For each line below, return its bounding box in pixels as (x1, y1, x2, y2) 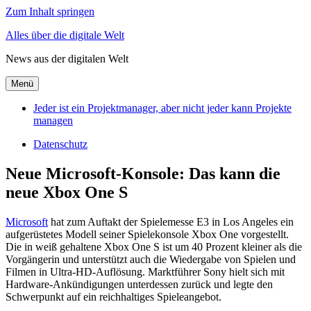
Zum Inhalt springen (6, 6, 94, 17)
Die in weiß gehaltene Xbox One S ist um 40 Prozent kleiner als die (6, 240, 302, 253)
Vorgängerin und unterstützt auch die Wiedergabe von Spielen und (6, 253, 296, 265)
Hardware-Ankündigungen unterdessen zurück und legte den (6, 278, 273, 290)
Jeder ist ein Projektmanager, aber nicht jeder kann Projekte (33, 102, 292, 114)
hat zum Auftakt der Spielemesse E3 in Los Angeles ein (48, 215, 294, 228)
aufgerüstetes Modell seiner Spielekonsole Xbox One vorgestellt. (6, 228, 289, 240)
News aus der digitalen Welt (6, 53, 128, 65)
